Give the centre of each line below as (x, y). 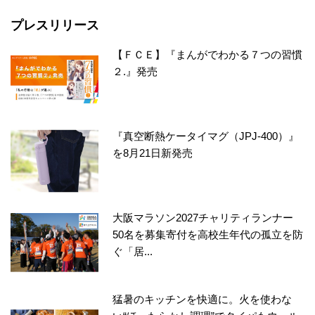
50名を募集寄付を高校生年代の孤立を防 (208, 235)
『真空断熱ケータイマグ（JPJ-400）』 (206, 136)
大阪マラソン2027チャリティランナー (203, 218)
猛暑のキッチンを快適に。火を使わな (202, 300)
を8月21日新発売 (153, 153)
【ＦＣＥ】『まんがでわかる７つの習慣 (208, 55)
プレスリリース (55, 26)
